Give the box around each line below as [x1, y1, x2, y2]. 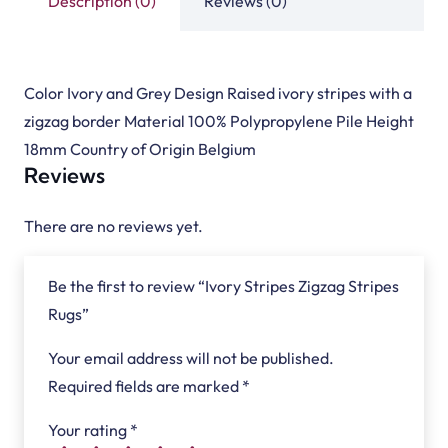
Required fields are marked [48, 375, 242, 396]
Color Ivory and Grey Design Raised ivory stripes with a [24, 82, 412, 103]
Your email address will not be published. [48, 347, 334, 368]
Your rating [48, 419, 130, 440]
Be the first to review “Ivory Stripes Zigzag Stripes [48, 275, 399, 296]
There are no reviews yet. [24, 215, 203, 236]
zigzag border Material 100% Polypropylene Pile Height [24, 110, 414, 131]
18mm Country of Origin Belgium [24, 138, 256, 159]
